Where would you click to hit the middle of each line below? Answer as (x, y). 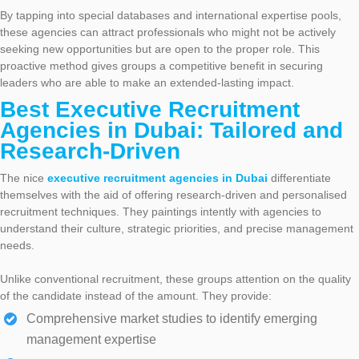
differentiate (299, 178)
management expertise (91, 340)
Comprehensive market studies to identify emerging (172, 319)
